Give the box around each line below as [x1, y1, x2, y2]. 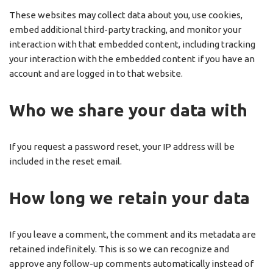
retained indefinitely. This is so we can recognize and [9, 244, 229, 255]
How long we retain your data [9, 188, 250, 208]
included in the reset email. [9, 156, 122, 167]
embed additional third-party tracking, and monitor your [9, 24, 241, 35]
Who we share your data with [9, 101, 247, 120]
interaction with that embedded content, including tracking [9, 39, 255, 50]
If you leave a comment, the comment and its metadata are [9, 229, 256, 240]
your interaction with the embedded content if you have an [9, 54, 255, 65]
